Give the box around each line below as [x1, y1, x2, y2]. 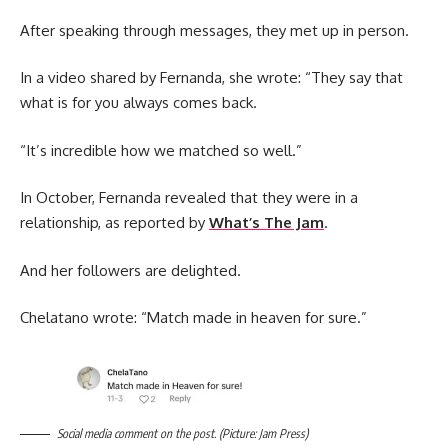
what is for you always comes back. [20, 93, 257, 113]
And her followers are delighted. [20, 260, 241, 280]
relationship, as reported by [20, 213, 209, 233]
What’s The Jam [209, 213, 324, 233]
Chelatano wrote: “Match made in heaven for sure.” [20, 308, 367, 328]
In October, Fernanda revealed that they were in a [20, 188, 358, 208]
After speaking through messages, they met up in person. [20, 20, 409, 40]
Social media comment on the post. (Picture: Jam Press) [57, 425, 308, 441]
